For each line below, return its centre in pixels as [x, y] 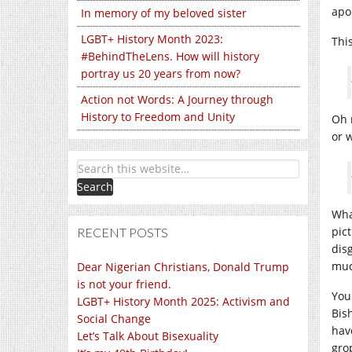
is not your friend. [124, 284]
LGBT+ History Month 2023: [152, 39]
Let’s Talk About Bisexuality [148, 336]
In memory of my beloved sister [164, 13]
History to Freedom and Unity [159, 117]
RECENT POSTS [123, 232]
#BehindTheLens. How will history [170, 56]
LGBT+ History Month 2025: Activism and [183, 301]
